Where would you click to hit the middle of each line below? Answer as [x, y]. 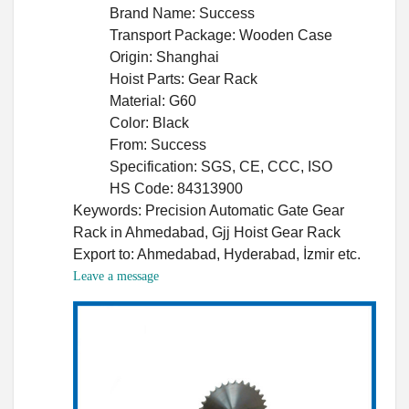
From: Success [158, 144]
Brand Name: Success [182, 13]
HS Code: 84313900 [176, 188]
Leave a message [116, 276]
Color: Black [149, 122]
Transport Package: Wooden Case [221, 35]
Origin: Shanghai [164, 57]
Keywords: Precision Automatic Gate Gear [209, 210]
